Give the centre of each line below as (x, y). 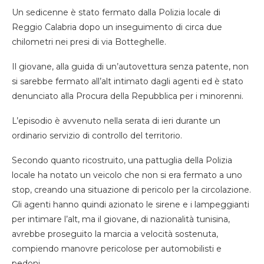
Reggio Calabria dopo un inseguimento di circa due (117, 27)
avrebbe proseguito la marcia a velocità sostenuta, (115, 234)
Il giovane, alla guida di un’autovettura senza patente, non (130, 66)
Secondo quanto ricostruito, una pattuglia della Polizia (122, 160)
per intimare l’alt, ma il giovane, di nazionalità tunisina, (121, 219)
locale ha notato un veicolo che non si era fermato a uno (127, 175)
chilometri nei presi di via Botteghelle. (89, 42)
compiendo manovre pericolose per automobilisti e (117, 248)
